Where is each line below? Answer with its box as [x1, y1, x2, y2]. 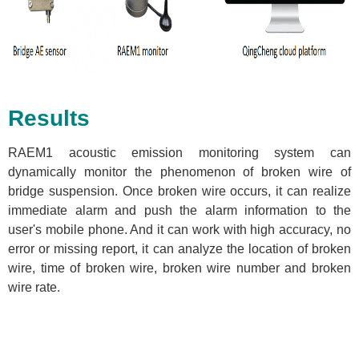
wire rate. [8, 280, 60, 294]
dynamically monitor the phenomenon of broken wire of [8, 164, 351, 179]
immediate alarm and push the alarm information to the [8, 203, 351, 217]
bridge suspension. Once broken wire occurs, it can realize [8, 184, 351, 198]
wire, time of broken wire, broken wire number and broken [8, 260, 351, 275]
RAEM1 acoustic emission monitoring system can [8, 145, 351, 159]
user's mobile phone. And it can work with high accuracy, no [8, 222, 351, 236]
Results [8, 105, 90, 131]
